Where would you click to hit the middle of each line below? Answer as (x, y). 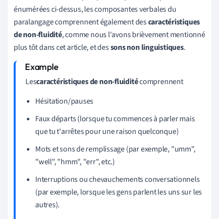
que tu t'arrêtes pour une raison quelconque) (107, 132)
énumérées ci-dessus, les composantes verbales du (95, 10)
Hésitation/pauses (65, 101)
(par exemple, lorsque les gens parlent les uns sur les (119, 192)
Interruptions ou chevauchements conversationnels (118, 180)
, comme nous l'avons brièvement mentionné (133, 35)
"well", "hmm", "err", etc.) (75, 162)
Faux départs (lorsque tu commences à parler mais (115, 119)
